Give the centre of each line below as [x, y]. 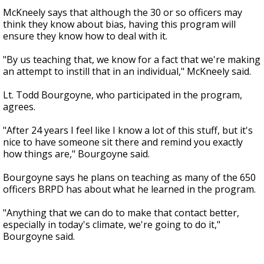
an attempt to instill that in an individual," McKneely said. [127, 71]
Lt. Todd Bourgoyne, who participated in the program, [123, 95]
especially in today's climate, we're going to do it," [112, 224]
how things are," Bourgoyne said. [76, 154]
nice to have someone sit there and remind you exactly [123, 142]
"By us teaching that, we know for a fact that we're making [132, 59]
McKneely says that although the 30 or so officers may [123, 12]
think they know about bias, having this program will [119, 24]
